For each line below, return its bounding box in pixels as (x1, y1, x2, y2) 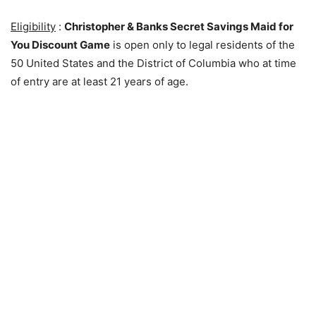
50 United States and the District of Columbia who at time (11, 56, 296, 70)
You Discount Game (11, 38, 110, 51)
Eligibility (11, 20, 56, 33)
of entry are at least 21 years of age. (11, 75, 188, 88)
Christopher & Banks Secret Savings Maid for (64, 20, 293, 33)
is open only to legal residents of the (110, 38, 295, 51)
